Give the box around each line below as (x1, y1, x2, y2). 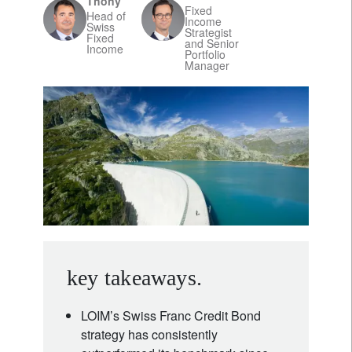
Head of (86, 8, 126, 24)
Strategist (185, 24, 232, 40)
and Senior (185, 35, 239, 51)
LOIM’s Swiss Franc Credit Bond (81, 306, 261, 324)
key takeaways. (67, 265, 203, 290)
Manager (185, 57, 229, 73)
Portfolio (185, 46, 225, 62)
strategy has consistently (81, 324, 218, 343)
